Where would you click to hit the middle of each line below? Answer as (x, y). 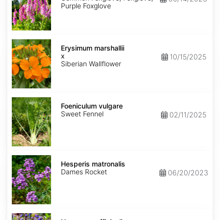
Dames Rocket (84, 172)
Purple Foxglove (86, 6)
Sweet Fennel (82, 114)
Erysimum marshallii (93, 48)
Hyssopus (25, 215)
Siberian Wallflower (91, 64)
